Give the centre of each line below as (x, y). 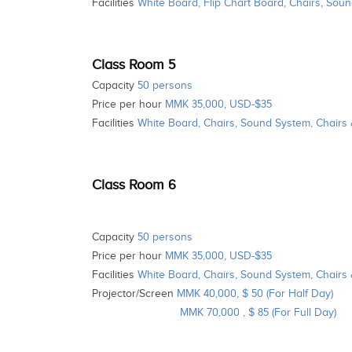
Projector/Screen (134, 293)
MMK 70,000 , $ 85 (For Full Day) (214, 312)
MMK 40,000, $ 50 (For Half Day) (255, 293)
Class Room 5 (134, 64)
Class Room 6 (134, 185)
